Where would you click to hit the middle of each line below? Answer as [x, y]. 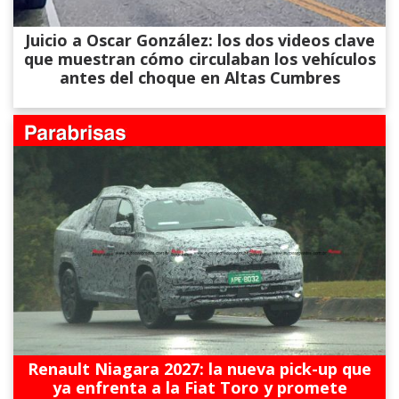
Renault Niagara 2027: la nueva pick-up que [199, 369]
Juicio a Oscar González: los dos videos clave [199, 40]
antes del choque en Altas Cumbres [199, 77]
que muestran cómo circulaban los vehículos [199, 58]
